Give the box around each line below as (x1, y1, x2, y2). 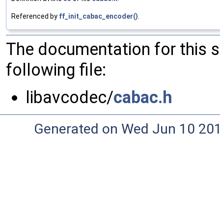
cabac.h (113, 87, 172, 108)
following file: (6, 60, 106, 80)
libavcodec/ (26, 87, 113, 108)
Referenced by (11, 12, 59, 21)
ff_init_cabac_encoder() (59, 12, 138, 21)
